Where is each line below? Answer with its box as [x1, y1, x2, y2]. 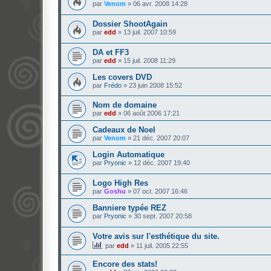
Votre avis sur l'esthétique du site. [93, 231, 220, 241]
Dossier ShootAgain [93, 19, 168, 28]
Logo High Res [93, 178, 148, 188]
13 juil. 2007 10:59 [123, 28, 176, 36]
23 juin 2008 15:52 [129, 81, 182, 89]
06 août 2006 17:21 [123, 109, 180, 117]
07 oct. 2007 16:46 [133, 187, 188, 195]
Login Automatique [93, 150, 165, 160]
